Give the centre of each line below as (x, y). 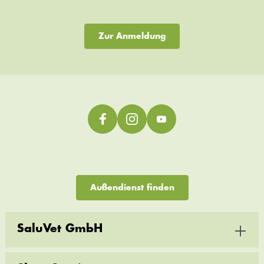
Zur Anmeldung (132, 36)
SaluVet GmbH (60, 229)
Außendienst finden (132, 188)
